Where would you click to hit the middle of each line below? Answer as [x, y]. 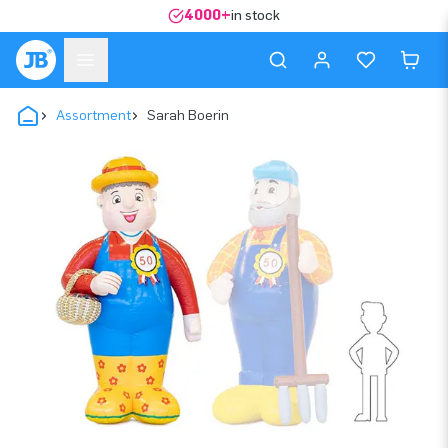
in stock [255, 15]
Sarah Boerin [188, 115]
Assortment [93, 115]
